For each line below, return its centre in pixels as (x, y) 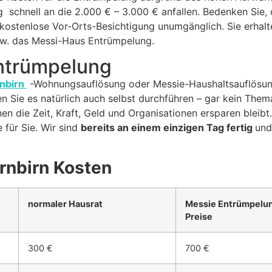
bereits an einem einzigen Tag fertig (168, 127)
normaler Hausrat (65, 204)
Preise (199, 217)
